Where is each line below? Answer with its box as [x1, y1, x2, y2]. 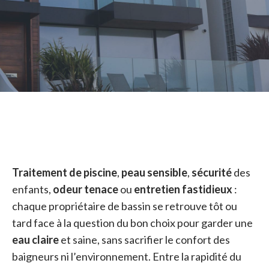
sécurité [192, 166, 232, 179]
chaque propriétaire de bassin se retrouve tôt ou [12, 199, 237, 213]
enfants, [12, 183, 53, 196]
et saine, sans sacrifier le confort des [59, 233, 230, 246]
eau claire [12, 233, 59, 246]
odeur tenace [53, 183, 118, 196]
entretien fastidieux [134, 183, 232, 196]
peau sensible [121, 166, 187, 179]
